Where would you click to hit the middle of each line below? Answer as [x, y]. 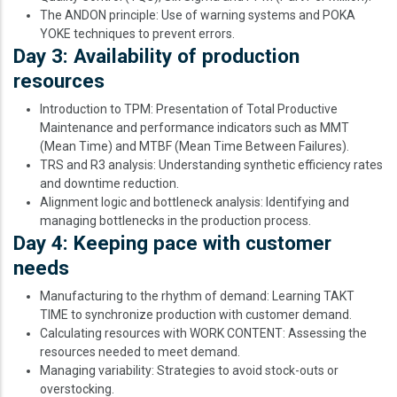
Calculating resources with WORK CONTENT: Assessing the [203, 333]
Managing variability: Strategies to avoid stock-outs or [189, 370]
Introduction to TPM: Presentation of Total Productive [189, 109]
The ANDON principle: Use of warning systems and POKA [198, 15]
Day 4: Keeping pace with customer [172, 243]
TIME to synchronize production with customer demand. [196, 315]
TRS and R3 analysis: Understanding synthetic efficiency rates [211, 165]
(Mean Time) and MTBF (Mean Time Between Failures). [195, 146]
